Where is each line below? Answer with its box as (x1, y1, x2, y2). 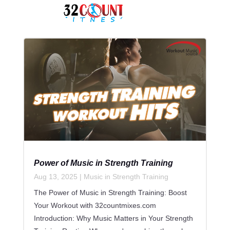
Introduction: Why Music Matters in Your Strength (33, 214, 193, 223)
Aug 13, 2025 (33, 172, 78, 181)
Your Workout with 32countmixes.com (33, 201, 156, 210)
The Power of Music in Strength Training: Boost (33, 188, 187, 197)
